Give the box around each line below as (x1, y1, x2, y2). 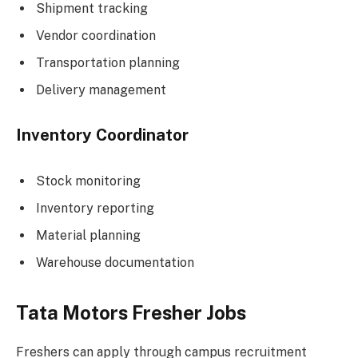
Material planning (36, 227, 141, 243)
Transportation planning (36, 54, 180, 70)
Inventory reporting (36, 200, 154, 216)
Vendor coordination (36, 27, 156, 43)
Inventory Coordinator (16, 125, 189, 145)
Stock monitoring (36, 173, 141, 189)
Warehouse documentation (36, 254, 194, 270)
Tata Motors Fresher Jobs (16, 301, 246, 324)
